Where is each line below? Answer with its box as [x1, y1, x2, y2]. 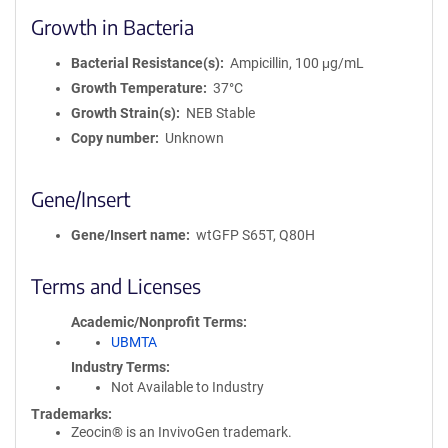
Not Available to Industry [111, 379, 264, 395]
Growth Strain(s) [71, 105, 176, 121]
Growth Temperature [71, 80, 203, 96]
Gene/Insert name [71, 227, 186, 243]
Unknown [164, 130, 224, 146]
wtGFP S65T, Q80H [195, 227, 315, 243]
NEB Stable [185, 105, 255, 121]
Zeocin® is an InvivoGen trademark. [71, 424, 292, 440]
